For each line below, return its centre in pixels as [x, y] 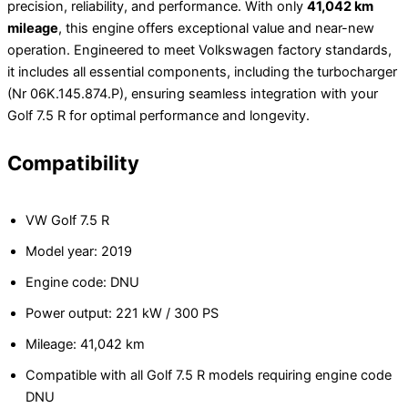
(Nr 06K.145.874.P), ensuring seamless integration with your [193, 94]
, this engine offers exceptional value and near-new [216, 29]
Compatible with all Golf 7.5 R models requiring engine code [209, 375]
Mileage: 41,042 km [85, 344]
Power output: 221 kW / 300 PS [122, 313]
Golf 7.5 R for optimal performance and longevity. [158, 116]
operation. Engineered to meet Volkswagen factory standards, [199, 51]
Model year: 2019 [79, 251]
